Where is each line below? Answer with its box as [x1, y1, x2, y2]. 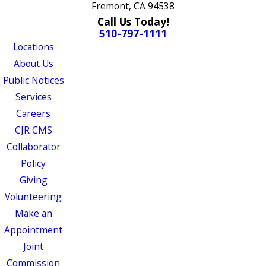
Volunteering [5, 189, 62, 203]
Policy [21, 156, 46, 170]
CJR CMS [14, 123, 52, 137]
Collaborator [6, 140, 61, 153]
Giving [19, 173, 47, 186]
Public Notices [2, 73, 64, 87]
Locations [12, 40, 54, 53]
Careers [16, 106, 50, 120]
